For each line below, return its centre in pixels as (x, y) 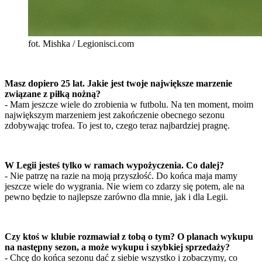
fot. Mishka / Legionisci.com (81, 44)
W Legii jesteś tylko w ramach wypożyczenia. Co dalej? (114, 166)
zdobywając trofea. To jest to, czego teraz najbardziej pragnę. (117, 126)
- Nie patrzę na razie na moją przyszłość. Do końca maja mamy (121, 176)
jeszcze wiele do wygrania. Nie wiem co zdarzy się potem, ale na (125, 187)
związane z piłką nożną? (53, 94)
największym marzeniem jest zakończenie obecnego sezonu (115, 115)
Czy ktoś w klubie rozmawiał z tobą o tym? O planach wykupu (129, 237)
